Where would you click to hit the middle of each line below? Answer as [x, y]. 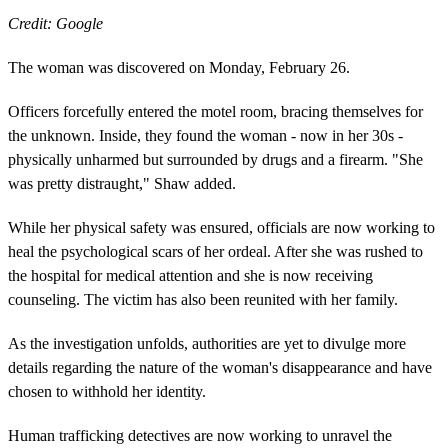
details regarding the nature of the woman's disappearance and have [220, 367]
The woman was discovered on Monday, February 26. [179, 67]
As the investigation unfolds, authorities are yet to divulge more [207, 343]
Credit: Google [55, 23]
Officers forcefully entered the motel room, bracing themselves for [215, 111]
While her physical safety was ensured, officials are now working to [221, 227]
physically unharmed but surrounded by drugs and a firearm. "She [215, 159]
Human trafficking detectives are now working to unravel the [200, 435]
